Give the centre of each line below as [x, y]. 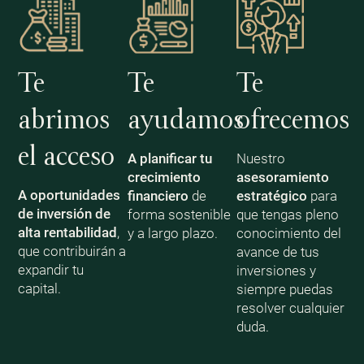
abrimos [63, 120]
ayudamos [185, 120]
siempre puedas [285, 289]
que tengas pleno [288, 214]
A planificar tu [169, 158]
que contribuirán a [71, 251]
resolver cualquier [291, 308]
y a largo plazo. [172, 233]
